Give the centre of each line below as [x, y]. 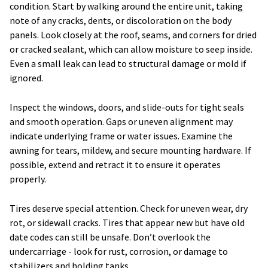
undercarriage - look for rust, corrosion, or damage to [119, 251]
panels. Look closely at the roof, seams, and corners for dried [133, 34]
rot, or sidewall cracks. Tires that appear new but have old [127, 222]
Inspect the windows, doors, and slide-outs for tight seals [127, 107]
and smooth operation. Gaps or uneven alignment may [121, 121]
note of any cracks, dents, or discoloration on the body [121, 20]
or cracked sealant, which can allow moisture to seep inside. [131, 49]
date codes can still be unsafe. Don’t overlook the [110, 237]
